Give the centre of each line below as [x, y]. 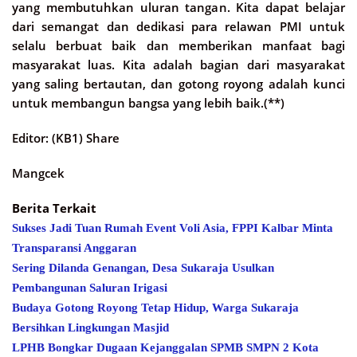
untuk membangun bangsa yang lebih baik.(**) [148, 102]
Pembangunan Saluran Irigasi [90, 287]
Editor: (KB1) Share [66, 137]
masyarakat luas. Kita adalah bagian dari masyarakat [178, 64]
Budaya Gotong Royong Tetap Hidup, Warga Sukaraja [155, 307]
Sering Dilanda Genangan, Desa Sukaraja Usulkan [143, 267]
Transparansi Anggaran [74, 247]
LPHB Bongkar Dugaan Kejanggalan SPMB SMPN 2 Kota [165, 347]
